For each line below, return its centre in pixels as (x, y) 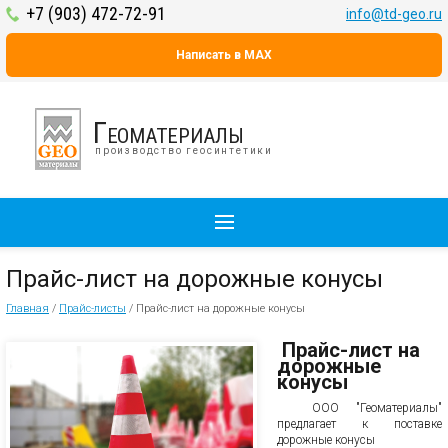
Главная (27, 308)
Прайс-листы (92, 308)
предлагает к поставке (359, 424)
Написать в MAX (224, 55)
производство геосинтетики (184, 150)
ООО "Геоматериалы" (359, 408)
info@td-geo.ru (394, 14)
